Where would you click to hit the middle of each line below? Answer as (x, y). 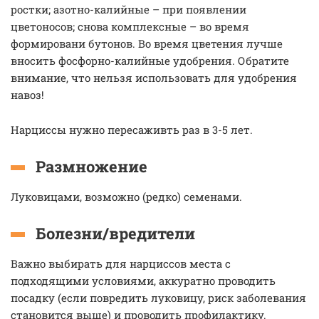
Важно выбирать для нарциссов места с (121, 263)
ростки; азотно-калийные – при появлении (129, 9)
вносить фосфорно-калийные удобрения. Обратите (150, 61)
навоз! (27, 95)
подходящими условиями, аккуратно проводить (143, 281)
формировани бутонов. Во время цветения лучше (147, 43)
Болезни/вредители (115, 233)
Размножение (91, 166)
